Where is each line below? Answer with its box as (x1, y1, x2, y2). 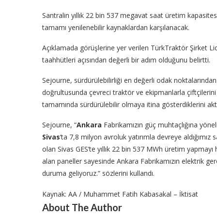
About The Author (42, 201, 122, 213)
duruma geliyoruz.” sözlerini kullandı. (42, 168, 155, 178)
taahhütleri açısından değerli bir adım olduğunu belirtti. (42, 55, 210, 64)
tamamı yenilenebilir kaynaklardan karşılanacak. (42, 22, 189, 32)
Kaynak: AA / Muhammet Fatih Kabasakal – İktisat (42, 189, 198, 199)
